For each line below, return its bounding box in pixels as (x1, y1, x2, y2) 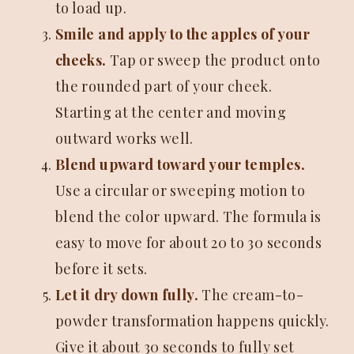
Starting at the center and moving (55, 103, 286, 122)
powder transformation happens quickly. (55, 311, 330, 331)
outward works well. (55, 129, 194, 149)
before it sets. (55, 259, 148, 279)
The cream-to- (198, 285, 303, 305)
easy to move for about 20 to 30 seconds (55, 233, 322, 253)
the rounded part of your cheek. (55, 77, 273, 96)
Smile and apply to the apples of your (55, 24, 311, 44)
